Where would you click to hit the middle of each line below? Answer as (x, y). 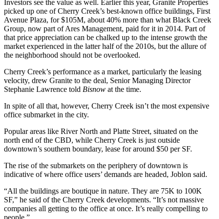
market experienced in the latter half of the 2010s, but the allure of (105, 46)
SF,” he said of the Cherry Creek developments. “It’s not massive (104, 200)
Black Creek (192, 20)
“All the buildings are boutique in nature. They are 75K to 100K (103, 191)
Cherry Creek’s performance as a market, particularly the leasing (103, 72)
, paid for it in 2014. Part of (164, 29)
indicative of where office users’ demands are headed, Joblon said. (106, 175)
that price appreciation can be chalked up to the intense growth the (106, 38)
